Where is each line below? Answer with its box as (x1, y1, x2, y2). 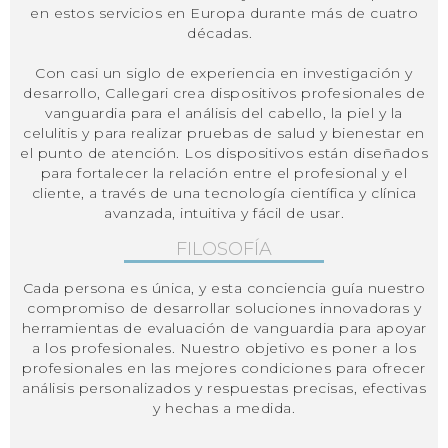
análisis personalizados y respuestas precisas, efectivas (22, 378, 426, 397)
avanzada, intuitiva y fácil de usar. (104, 203, 344, 222)
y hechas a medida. (153, 398, 295, 417)
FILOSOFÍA (176, 237, 272, 260)
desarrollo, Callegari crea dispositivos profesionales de (23, 83, 425, 102)
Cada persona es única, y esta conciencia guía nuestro (22, 278, 426, 297)
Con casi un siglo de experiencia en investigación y (35, 63, 413, 82)
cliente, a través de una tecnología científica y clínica (31, 183, 417, 202)
